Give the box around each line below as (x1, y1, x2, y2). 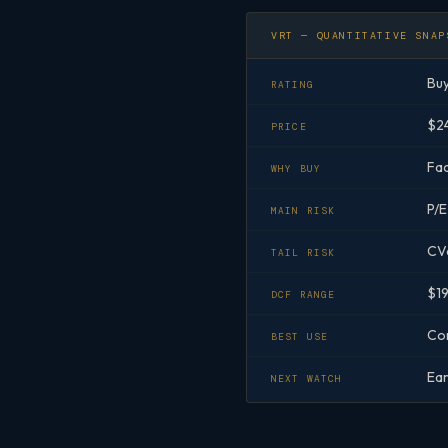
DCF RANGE (271, 289, 336, 302)
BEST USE (271, 331, 329, 344)
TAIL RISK (271, 247, 336, 260)
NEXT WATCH (271, 373, 343, 386)
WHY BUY (271, 163, 321, 176)
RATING (271, 79, 314, 92)
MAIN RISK (271, 205, 336, 218)
